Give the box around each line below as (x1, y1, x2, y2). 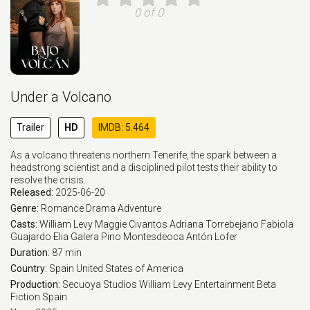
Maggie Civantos (95, 219, 167, 230)
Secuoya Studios (62, 279, 137, 290)
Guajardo (10, 231, 51, 242)
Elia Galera (53, 231, 99, 242)
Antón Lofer (186, 231, 237, 242)
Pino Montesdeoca (101, 231, 184, 242)
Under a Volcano (10, 89, 111, 105)
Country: (10, 263, 49, 274)
